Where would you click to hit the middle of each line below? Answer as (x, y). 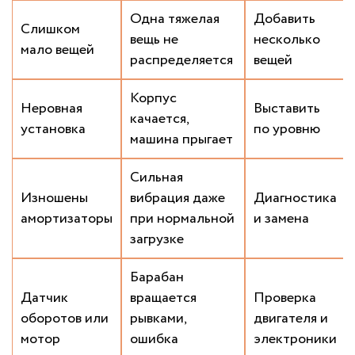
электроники (295, 340)
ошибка (154, 340)
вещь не (154, 40)
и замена (281, 219)
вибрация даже (177, 198)
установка (53, 130)
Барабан (157, 278)
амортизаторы (67, 219)
